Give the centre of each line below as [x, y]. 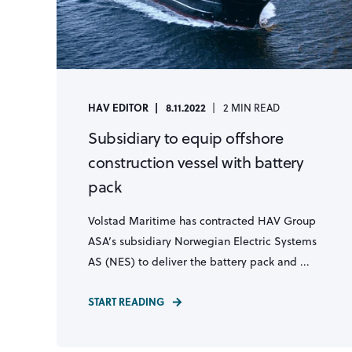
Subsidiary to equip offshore [185, 138]
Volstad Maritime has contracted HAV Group [202, 221]
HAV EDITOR [118, 107]
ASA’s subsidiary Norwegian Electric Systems [202, 241]
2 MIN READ [251, 108]
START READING [126, 301]
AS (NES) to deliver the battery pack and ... [199, 262]
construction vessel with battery [196, 162]
